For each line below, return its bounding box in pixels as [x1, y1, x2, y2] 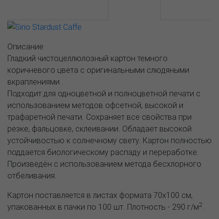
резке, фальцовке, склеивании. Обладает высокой [7, 123, 192, 133]
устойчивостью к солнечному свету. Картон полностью [7, 135, 212, 145]
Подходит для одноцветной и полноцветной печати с [7, 88, 200, 98]
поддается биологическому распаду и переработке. [7, 147, 199, 157]
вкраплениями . [7, 76, 64, 87]
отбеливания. [7, 170, 57, 180]
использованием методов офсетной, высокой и [7, 100, 183, 110]
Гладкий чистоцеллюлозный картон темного [7, 53, 168, 63]
